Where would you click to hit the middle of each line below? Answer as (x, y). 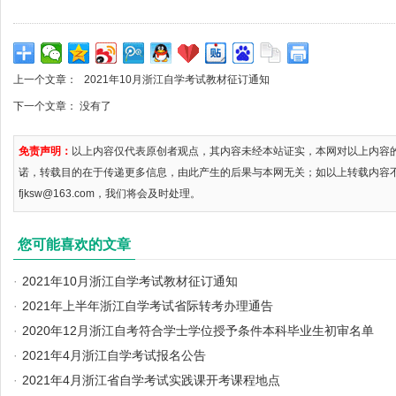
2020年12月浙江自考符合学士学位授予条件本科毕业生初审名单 (198, 331)
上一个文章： (46, 80)
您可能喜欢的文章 (74, 244)
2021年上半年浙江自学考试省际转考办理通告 (148, 306)
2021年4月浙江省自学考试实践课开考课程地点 (151, 380)
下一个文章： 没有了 (62, 106)
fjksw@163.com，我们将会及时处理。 (110, 194)
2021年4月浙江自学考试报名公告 (114, 355)
